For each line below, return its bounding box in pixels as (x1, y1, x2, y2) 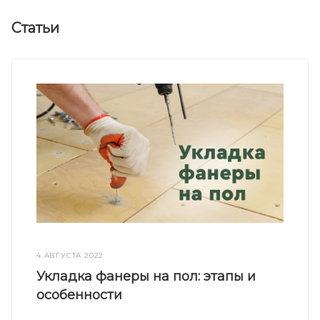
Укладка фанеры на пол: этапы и (36, 268, 256, 284)
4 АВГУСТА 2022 (36, 250, 104, 260)
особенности (36, 286, 123, 303)
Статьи (11, 19, 59, 37)
